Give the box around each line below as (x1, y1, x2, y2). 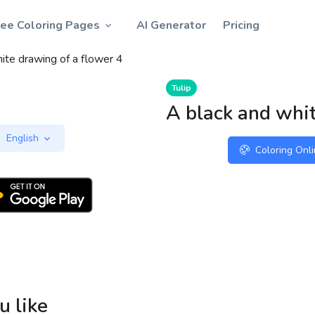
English (6, 131, 39, 146)
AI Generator (136, 18, 206, 33)
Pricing (223, 18, 259, 33)
